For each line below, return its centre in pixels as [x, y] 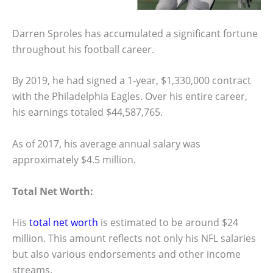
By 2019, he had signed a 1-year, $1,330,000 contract [132, 81]
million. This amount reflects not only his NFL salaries [134, 239]
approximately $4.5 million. [74, 160]
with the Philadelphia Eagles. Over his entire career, [130, 97]
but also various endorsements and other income [126, 254]
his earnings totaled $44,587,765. [87, 112]
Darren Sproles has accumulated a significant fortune [135, 33]
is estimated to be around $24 [168, 223]
